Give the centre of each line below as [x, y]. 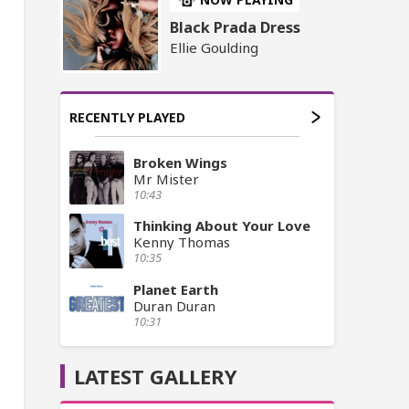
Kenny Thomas [182, 242]
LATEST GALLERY [156, 377]
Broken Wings [180, 162]
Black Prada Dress [235, 27]
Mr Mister [166, 178]
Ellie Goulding [214, 47]
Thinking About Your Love [222, 226]
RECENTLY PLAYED [127, 117]
